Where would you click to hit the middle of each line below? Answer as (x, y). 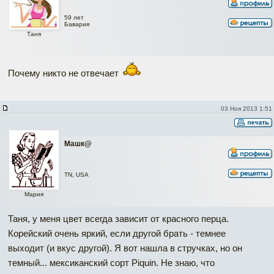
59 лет (74, 17)
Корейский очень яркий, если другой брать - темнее (117, 233)
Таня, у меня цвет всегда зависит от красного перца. (118, 218)
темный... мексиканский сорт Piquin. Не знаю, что (111, 262)
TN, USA (76, 174)
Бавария (77, 24)
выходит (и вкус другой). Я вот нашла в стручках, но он (125, 248)
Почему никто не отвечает (65, 73)
